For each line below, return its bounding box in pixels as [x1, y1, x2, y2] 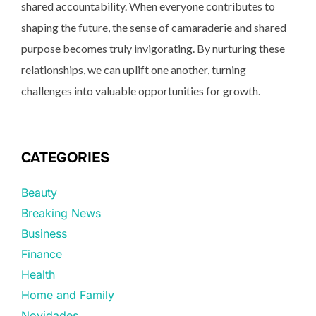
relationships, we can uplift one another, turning [21, 63, 246, 77]
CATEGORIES [21, 149, 109, 167]
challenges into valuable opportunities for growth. [21, 84, 260, 98]
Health [21, 267, 55, 282]
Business [21, 226, 67, 241]
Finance [21, 247, 62, 262]
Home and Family [21, 288, 114, 303]
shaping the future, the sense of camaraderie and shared [21, 20, 286, 35]
